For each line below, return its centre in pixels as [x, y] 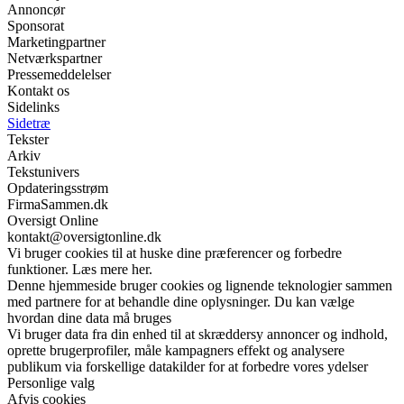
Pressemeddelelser [59, 74]
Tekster [28, 139]
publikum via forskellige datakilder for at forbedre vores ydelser [188, 366]
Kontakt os [38, 90]
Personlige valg [51, 382]
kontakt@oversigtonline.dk [84, 236]
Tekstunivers [43, 171]
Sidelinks [33, 106]
